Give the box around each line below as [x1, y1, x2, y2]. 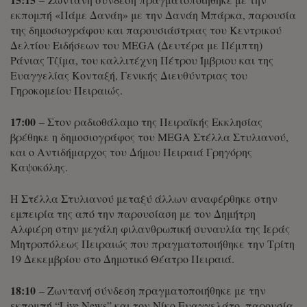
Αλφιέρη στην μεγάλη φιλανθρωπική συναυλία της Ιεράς [10, 221, 290, 236]
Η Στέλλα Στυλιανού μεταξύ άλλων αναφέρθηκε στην [10, 191, 278, 206]
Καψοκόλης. [10, 160, 68, 175]
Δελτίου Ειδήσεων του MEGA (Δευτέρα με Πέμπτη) [10, 38, 262, 53]
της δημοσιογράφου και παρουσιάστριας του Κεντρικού [10, 23, 282, 38]
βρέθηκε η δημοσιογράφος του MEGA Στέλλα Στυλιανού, [10, 130, 288, 145]
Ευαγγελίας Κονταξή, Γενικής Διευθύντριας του [10, 68, 247, 83]
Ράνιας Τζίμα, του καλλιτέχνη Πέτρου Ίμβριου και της [10, 53, 273, 68]
